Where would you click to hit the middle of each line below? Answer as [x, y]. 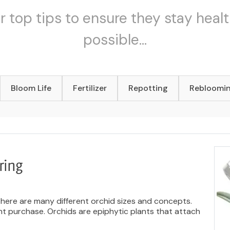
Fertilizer [90, 88]
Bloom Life [31, 88]
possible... [115, 40]
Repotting [148, 88]
